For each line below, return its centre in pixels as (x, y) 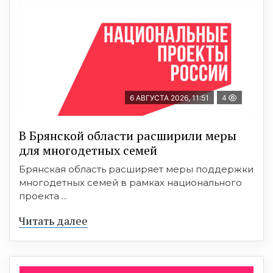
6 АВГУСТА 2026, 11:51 (169, 98)
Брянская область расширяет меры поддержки (136, 169)
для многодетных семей (88, 151)
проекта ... (43, 196)
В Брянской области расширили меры (128, 136)
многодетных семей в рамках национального (130, 183)
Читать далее (53, 221)
